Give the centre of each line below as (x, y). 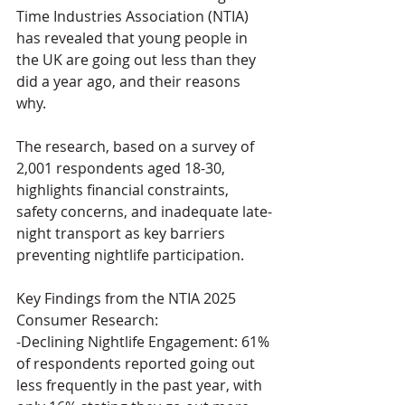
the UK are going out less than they (138, 59)
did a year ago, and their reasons (130, 81)
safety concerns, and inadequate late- (144, 211)
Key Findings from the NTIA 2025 (128, 298)
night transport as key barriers (122, 233)
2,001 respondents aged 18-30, (122, 168)
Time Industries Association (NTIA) (134, 16)
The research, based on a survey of (137, 146)
